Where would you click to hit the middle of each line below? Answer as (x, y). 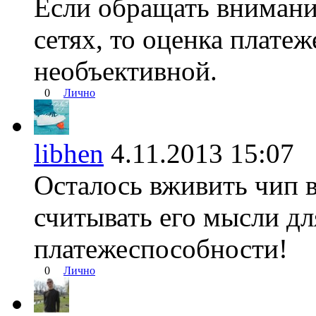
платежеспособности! (161, 249)
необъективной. (126, 71)
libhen (69, 154)
